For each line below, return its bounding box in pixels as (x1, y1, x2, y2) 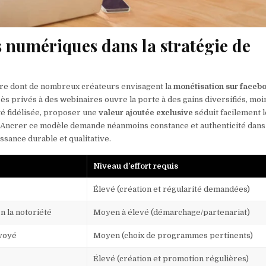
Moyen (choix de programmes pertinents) (93, 231, 254, 240)
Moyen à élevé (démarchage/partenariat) (93, 208, 251, 217)
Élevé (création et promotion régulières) (93, 254, 249, 264)
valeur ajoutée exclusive (99, 108, 194, 118)
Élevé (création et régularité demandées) (93, 185, 251, 194)
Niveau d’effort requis (93, 161, 179, 171)
